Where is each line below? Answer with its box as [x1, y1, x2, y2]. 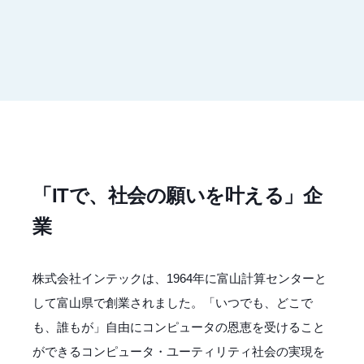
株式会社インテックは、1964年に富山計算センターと [32, 271, 327, 285]
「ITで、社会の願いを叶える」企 [32, 184, 322, 206]
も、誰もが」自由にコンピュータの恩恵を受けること [32, 319, 325, 334]
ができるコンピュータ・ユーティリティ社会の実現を [32, 344, 325, 358]
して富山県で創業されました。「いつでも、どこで [32, 295, 313, 310]
